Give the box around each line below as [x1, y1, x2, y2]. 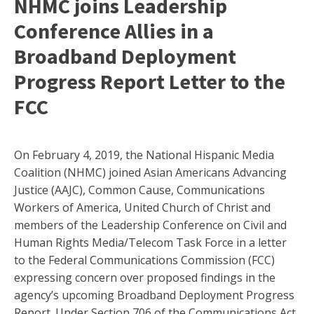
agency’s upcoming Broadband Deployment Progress [14, 287, 294, 303]
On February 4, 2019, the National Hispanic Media [14, 147, 274, 163]
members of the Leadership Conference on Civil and [14, 217, 287, 233]
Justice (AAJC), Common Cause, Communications [14, 182, 265, 198]
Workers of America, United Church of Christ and [14, 200, 271, 216]
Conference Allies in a [14, 18, 214, 45]
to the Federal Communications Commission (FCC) [14, 252, 275, 268]
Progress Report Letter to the [14, 68, 285, 95]
